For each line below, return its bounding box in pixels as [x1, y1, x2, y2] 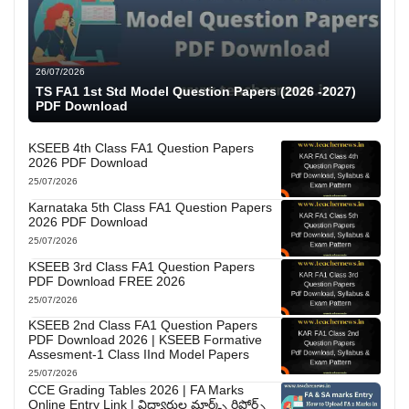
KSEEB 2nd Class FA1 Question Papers [28, 318, 257, 333]
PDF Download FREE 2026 [28, 273, 185, 288]
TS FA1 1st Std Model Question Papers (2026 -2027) [36, 84, 356, 100]
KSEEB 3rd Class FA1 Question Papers [28, 258, 255, 274]
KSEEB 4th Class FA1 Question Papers [28, 141, 254, 156]
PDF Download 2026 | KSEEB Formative [28, 332, 262, 348]
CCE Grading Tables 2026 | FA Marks [28, 383, 244, 398]
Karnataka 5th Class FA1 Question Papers [28, 200, 272, 215]
